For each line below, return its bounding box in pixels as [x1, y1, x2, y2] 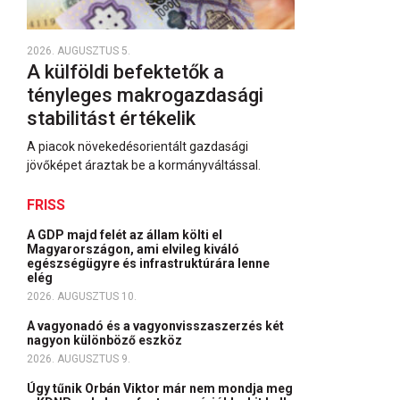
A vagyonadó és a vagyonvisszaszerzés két [27, 319, 284, 333]
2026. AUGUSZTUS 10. [27, 290, 137, 303]
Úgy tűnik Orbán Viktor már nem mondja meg [27, 381, 293, 396]
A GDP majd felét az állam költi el [27, 228, 222, 242]
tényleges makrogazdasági [27, 84, 263, 106]
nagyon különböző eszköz [27, 333, 185, 347]
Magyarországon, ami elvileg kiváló [27, 242, 239, 256]
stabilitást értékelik [27, 107, 200, 129]
